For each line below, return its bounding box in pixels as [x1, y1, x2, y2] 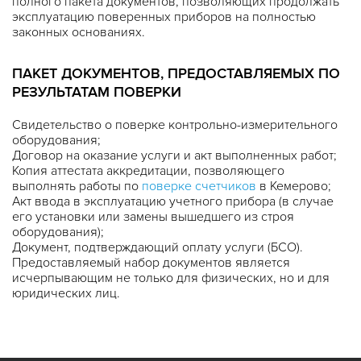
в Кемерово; [256, 178, 331, 195]
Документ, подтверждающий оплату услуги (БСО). [12, 239, 303, 256]
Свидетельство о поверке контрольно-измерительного [12, 117, 338, 134]
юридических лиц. [12, 285, 120, 302]
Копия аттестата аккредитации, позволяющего [12, 163, 284, 180]
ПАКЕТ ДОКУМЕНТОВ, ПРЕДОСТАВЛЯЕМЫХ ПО [12, 64, 340, 83]
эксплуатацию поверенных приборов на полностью [12, 9, 316, 26]
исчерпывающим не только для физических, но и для [12, 270, 330, 287]
